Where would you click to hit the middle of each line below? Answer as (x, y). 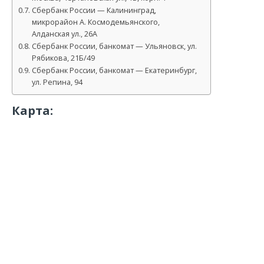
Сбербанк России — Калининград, (94, 11)
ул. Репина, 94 (57, 82)
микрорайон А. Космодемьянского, (95, 22)
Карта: (32, 110)
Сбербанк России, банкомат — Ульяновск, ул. (114, 47)
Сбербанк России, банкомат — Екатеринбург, (114, 71)
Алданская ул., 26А (64, 34)
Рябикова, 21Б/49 (63, 58)
